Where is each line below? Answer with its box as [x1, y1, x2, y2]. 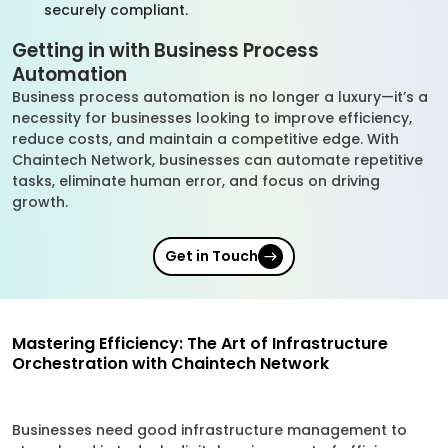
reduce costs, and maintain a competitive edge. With [12, 129, 399, 149]
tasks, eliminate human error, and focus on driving [12, 171, 380, 191]
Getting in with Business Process [12, 37, 319, 64]
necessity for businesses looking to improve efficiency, [12, 108, 412, 128]
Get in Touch [165, 246, 258, 266]
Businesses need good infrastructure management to [12, 420, 407, 440]
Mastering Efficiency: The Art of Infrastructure [12, 332, 388, 355]
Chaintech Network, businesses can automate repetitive [12, 150, 423, 170]
